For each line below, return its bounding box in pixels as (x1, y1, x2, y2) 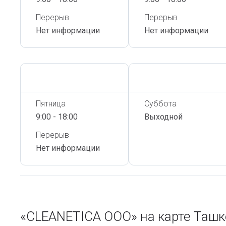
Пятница (36, 99, 66, 108)
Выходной (144, 112, 183, 122)
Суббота (144, 99, 177, 108)
